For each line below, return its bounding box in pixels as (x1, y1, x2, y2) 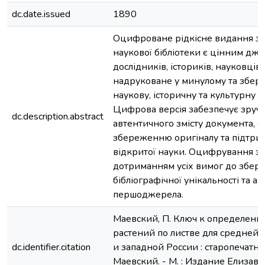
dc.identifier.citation (12, 241, 91, 254)
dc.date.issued (12, 8, 70, 21)
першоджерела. (113, 188, 183, 201)
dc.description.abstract (12, 110, 104, 123)
